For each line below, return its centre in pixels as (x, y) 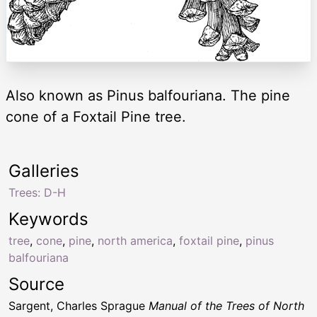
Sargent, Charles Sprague (79, 305)
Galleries (44, 171)
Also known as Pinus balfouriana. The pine (148, 95)
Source (36, 284)
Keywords (48, 219)
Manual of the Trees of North (226, 305)
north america (135, 240)
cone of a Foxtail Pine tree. (96, 116)
